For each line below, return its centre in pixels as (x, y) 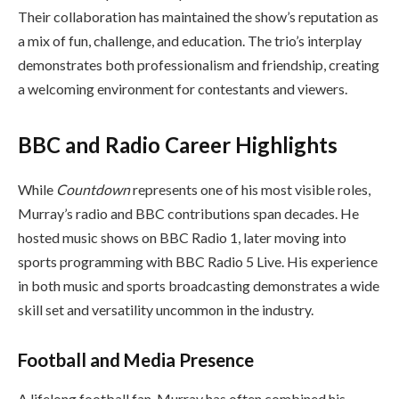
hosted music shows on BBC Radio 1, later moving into (182, 237)
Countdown (93, 189)
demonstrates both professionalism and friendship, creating (199, 64)
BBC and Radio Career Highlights (178, 144)
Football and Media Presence (136, 359)
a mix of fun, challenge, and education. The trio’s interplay (190, 40)
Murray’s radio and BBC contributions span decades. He (188, 213)
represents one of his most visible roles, (250, 189)
